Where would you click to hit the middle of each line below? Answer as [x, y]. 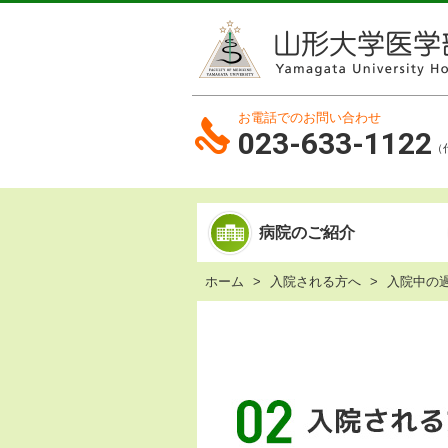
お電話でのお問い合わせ [309, 117]
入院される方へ [315, 281]
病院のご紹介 [307, 232]
